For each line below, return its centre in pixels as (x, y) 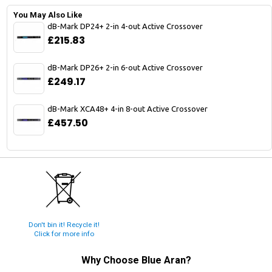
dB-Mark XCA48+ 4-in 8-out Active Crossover (127, 109)
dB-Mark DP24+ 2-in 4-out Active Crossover (125, 26)
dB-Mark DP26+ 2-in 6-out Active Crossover (125, 68)
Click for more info (64, 234)
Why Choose (111, 260)
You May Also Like (48, 15)
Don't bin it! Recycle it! (64, 225)
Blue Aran (163, 260)
